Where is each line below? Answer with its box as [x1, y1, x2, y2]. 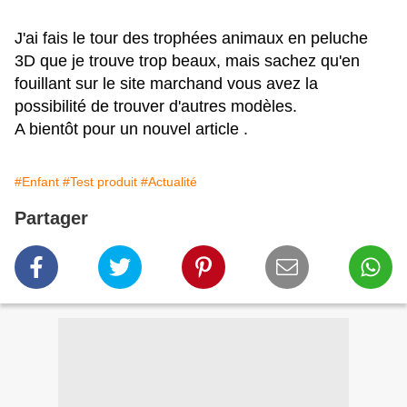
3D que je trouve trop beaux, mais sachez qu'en [15, 52, 360, 71]
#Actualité [141, 174, 197, 190]
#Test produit [63, 174, 137, 190]
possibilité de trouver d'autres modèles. [15, 97, 297, 116]
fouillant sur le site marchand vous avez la [15, 74, 318, 94]
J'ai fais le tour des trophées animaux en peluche [15, 29, 368, 48]
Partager [15, 208, 88, 229]
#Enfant [15, 174, 59, 190]
